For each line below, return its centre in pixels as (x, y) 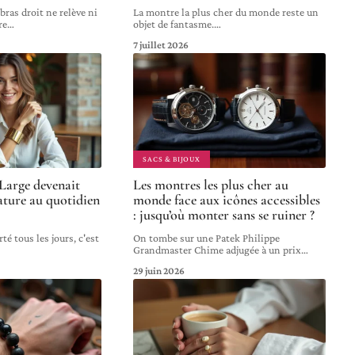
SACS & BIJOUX (172, 158)
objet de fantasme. (174, 23)
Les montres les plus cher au (211, 184)
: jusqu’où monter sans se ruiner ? (224, 214)
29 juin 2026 (159, 270)
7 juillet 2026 (161, 44)
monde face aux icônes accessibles (227, 199)
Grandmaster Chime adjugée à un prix (218, 249)
